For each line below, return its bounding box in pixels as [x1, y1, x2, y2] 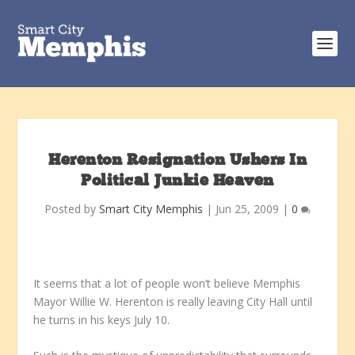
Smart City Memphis [99, 201, 203, 216]
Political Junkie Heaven [81, 174, 274, 189]
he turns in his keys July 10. [33, 312, 170, 327]
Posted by [44, 201, 99, 216]
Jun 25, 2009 [216, 201, 279, 216]
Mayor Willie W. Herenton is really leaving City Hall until [33, 294, 313, 309]
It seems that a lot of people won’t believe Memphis [33, 276, 301, 291]
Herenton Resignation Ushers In [48, 153, 307, 169]
